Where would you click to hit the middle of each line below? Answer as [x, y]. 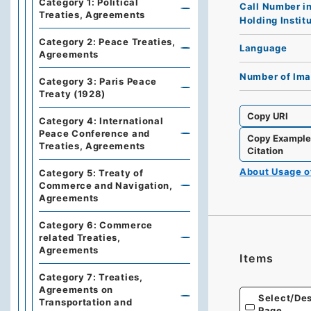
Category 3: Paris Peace [98, 81]
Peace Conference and [94, 133]
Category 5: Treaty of [91, 173]
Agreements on [76, 289]
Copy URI [268, 116]
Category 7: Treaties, [91, 277]
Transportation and [86, 302]
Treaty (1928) [73, 94]
